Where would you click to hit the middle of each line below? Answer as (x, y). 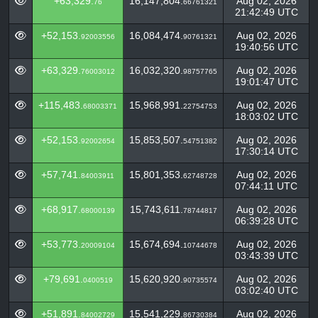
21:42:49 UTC (266, 12)
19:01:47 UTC (266, 82)
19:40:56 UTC (266, 47)
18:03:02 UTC (266, 116)
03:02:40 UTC (266, 290)
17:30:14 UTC (266, 151)
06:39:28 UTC (266, 221)
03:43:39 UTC (266, 256)
